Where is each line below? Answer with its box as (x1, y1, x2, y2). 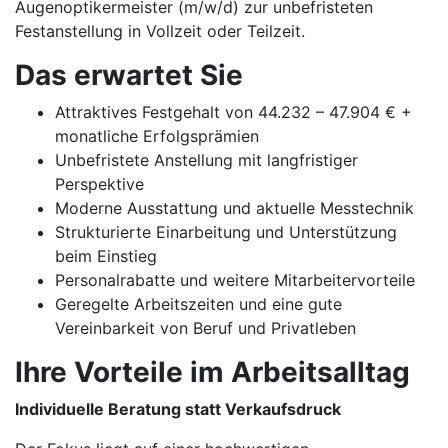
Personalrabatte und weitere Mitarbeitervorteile (55, 270, 415, 290)
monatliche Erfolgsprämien (55, 126, 259, 146)
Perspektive (55, 174, 144, 194)
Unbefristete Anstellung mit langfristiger (55, 150, 358, 170)
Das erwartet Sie (15, 58, 243, 92)
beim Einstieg (55, 246, 157, 266)
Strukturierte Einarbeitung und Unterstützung (55, 222, 397, 242)
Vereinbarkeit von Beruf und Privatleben (55, 318, 356, 338)
